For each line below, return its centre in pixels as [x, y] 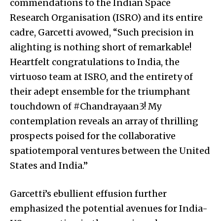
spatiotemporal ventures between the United [110, 151]
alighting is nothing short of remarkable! [101, 47]
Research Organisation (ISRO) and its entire [106, 18]
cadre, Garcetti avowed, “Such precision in [102, 33]
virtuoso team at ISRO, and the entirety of [101, 77]
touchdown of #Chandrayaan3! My [86, 107]
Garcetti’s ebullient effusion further [88, 194]
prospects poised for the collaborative [93, 136]
